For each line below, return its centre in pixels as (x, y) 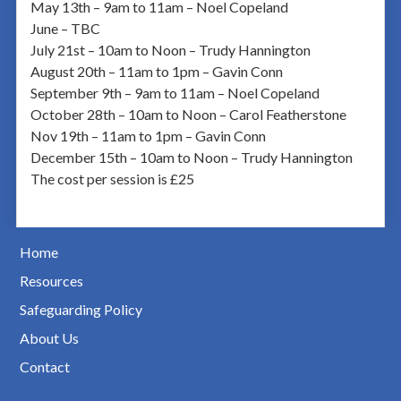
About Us (49, 337)
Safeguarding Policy (81, 309)
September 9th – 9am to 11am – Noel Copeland (175, 92)
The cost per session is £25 (112, 178)
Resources (51, 280)
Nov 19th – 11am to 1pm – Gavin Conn (148, 135)
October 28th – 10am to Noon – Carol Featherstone (188, 114)
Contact (44, 366)
